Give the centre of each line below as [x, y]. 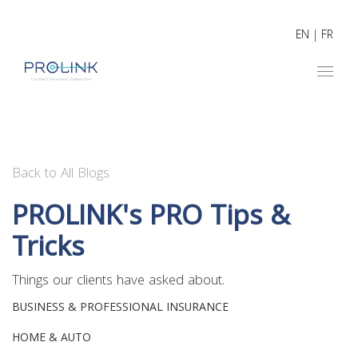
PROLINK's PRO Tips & [151, 219]
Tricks [48, 250]
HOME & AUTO [52, 339]
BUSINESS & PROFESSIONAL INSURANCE [120, 308]
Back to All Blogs [61, 175]
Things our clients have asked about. [118, 282]
